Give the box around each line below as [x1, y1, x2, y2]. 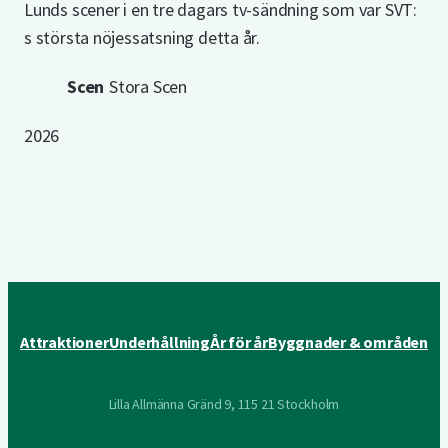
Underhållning [108, 332, 210, 352]
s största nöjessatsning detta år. [24, 26, 261, 49]
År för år [209, 332, 268, 352]
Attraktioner [20, 332, 109, 352]
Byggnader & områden [267, 332, 428, 352]
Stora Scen [109, 75, 187, 98]
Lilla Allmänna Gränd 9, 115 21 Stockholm [108, 395, 340, 413]
